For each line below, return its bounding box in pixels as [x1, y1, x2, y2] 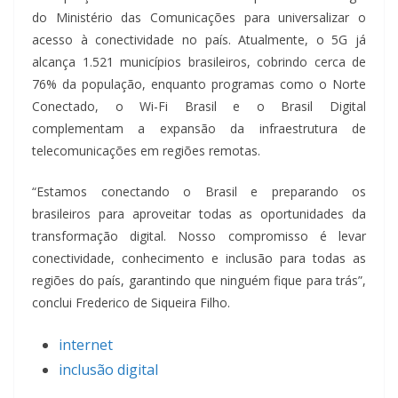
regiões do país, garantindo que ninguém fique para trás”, [32, 271, 366, 289]
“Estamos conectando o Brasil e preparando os [32, 182, 366, 200]
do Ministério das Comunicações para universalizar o [32, 8, 366, 26]
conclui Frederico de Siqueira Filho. [32, 293, 230, 311]
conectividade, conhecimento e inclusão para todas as [32, 249, 366, 267]
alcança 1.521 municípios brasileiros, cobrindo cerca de [32, 52, 366, 70]
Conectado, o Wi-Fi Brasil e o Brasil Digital [32, 97, 366, 115]
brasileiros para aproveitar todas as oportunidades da [32, 204, 366, 222]
